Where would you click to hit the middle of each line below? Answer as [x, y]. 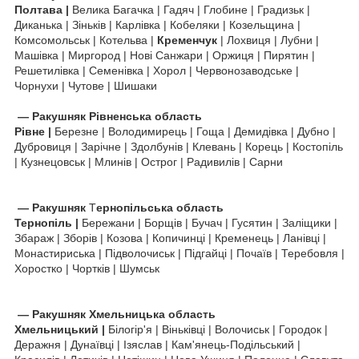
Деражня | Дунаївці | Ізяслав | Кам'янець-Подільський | [157, 345]
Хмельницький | [61, 330]
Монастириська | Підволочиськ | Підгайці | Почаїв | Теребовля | [179, 254]
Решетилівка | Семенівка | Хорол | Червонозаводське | [157, 71]
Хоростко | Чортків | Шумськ [87, 269]
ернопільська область [160, 208]
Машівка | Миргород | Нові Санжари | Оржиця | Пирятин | [165, 56]
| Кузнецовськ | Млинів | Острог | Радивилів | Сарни [149, 162]
